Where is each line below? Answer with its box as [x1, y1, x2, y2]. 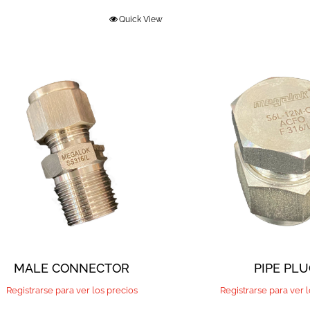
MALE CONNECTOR [14, 261, 130, 276]
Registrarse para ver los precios [6, 285, 138, 296]
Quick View [118, 15, 163, 25]
